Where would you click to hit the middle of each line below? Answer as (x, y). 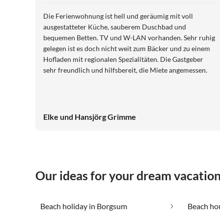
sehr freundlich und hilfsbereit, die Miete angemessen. (125, 70)
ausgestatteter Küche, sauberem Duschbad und (115, 27)
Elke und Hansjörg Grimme (90, 117)
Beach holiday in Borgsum (84, 206)
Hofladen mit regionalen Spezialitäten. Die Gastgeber (123, 59)
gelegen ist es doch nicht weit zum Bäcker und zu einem (127, 49)
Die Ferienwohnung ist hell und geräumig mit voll (118, 16)
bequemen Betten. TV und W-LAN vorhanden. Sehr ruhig (129, 38)
